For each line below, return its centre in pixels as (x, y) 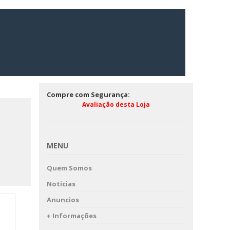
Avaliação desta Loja (116, 104)
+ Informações (72, 216)
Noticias (61, 184)
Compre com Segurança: (88, 94)
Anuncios (63, 200)
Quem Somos (69, 168)
